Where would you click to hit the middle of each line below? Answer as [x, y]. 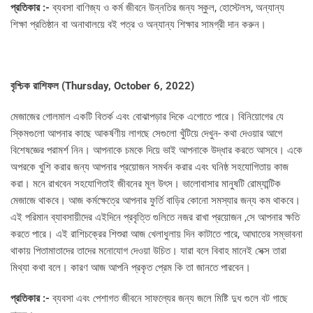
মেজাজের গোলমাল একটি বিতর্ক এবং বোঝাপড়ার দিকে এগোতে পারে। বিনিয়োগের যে [147, 117]
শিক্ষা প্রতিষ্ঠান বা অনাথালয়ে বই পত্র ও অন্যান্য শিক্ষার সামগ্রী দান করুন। [138, 25]
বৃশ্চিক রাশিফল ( [38, 86]
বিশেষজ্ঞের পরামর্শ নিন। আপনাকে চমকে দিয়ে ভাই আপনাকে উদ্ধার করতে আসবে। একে [156, 151]
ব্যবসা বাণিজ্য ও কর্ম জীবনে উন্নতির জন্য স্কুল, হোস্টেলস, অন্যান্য [168, 8]
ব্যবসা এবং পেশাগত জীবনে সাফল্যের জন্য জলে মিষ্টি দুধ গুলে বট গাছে [170, 299]
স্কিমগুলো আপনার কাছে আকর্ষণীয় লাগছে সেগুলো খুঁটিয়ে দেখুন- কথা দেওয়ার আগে [146, 134]
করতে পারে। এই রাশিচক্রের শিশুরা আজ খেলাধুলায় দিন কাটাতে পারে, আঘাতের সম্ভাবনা [156, 234]
